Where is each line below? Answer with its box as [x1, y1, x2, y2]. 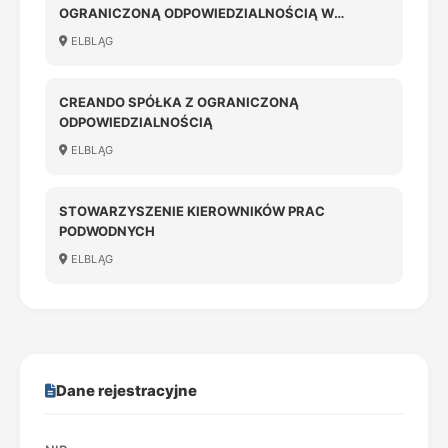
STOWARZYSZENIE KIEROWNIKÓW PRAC [59, 203, 325, 219]
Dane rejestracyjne [56, 381, 197, 400]
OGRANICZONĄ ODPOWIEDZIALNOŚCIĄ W [59, 5, 334, 21]
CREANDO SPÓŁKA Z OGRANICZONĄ [59, 94, 299, 110]
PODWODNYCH [59, 223, 155, 239]
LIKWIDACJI [59, 25, 135, 41]
